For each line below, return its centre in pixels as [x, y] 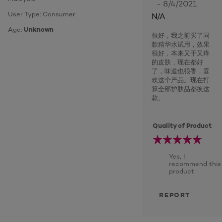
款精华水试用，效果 [181, 44]
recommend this [195, 164]
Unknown [39, 29]
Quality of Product [182, 125]
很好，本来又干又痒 [181, 53]
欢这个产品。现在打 [181, 80]
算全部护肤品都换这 [181, 89]
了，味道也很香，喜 [181, 71]
